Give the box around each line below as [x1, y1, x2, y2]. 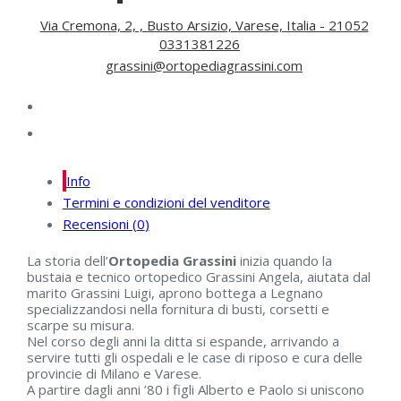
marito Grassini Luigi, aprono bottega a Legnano [26, 283, 323, 302]
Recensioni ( [62, 214, 137, 233]
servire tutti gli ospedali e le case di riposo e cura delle [26, 347, 363, 366]
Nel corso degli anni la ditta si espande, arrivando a [26, 331, 339, 350]
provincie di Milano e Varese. [26, 363, 201, 382]
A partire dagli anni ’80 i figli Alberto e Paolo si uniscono [26, 380, 364, 398]
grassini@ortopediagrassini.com [106, 55, 303, 74]
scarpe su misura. [26, 315, 134, 334]
